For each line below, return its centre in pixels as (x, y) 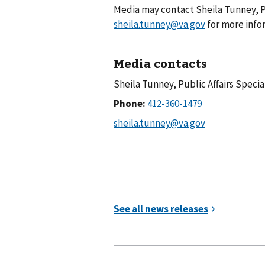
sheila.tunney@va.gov (159, 24)
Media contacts (160, 63)
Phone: (130, 103)
